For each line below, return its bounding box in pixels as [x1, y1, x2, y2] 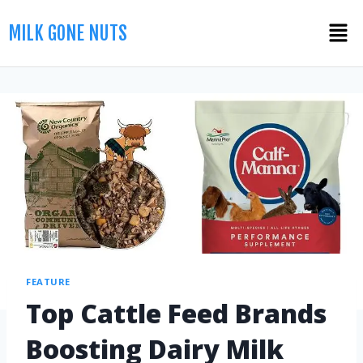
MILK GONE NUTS [8, 21, 127, 45]
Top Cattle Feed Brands [26, 295, 327, 331]
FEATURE [26, 275, 70, 288]
